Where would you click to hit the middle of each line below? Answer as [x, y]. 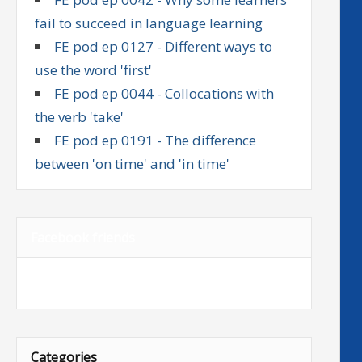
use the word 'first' [94, 69]
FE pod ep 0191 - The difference [156, 140]
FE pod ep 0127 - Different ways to [164, 46]
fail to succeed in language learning [149, 23]
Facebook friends [83, 238]
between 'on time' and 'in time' [133, 163]
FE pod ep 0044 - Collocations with [164, 93]
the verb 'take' [80, 116]
